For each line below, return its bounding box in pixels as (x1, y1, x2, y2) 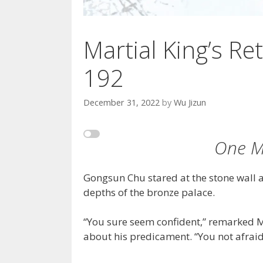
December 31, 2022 (83, 97, 160, 109)
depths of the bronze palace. (83, 185, 215, 199)
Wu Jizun (174, 97, 206, 109)
